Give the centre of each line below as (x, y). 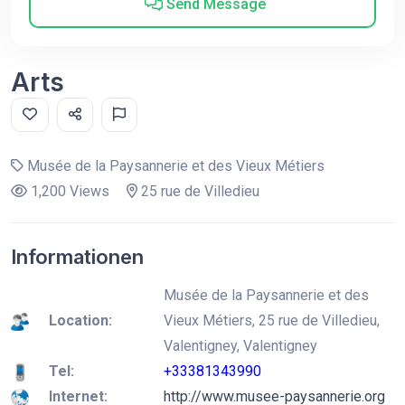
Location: (80, 320)
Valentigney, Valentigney (240, 346)
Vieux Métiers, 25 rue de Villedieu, (272, 320)
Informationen (77, 257)
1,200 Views (68, 191)
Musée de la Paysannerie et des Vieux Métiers (174, 166)
